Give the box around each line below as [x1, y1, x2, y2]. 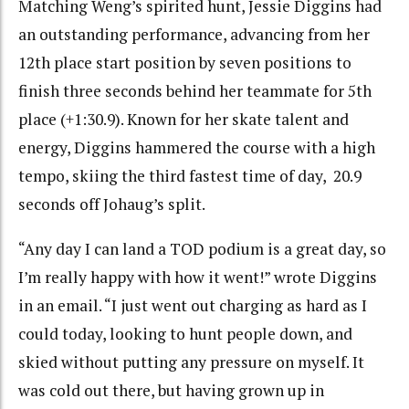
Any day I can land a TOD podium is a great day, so [24, 237, 386, 259]
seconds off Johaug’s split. [18, 194, 208, 215]
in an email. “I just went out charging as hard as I [18, 294, 367, 316]
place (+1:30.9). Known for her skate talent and [18, 109, 349, 131]
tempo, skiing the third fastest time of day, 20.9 [18, 165, 362, 187]
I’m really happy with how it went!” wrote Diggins [18, 266, 377, 288]
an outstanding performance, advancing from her [18, 24, 370, 46]
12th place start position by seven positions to [18, 52, 351, 74]
